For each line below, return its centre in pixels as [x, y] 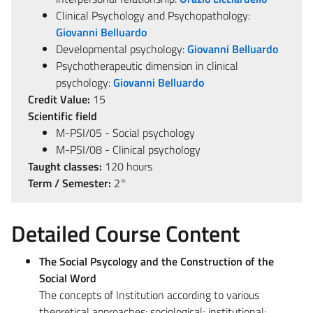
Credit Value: [59, 99]
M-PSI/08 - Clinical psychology [128, 149]
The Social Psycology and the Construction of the [156, 261]
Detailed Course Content [125, 233]
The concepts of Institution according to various [149, 294]
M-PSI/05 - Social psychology [125, 132]
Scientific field [63, 116]
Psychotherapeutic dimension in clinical [147, 65]
